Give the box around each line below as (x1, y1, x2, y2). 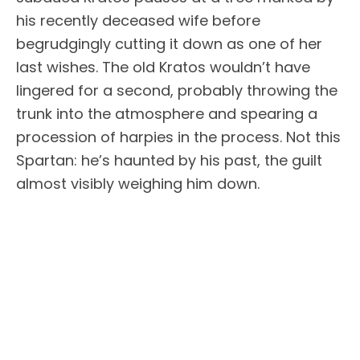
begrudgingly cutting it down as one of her (16, 34, 322, 54)
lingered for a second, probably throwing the (16, 80, 337, 100)
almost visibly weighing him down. (16, 174, 260, 194)
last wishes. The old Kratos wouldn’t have (16, 57, 310, 77)
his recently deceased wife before (16, 10, 260, 31)
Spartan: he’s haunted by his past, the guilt (16, 150, 322, 170)
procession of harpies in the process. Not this (16, 127, 341, 147)
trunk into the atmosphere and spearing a (16, 104, 317, 124)
